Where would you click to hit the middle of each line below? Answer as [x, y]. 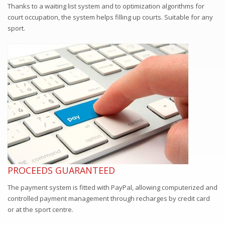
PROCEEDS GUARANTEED [61, 170]
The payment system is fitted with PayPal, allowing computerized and [113, 187]
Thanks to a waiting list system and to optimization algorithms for [106, 6]
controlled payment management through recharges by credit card [109, 198]
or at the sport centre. [40, 209]
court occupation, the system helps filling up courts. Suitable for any [110, 17]
